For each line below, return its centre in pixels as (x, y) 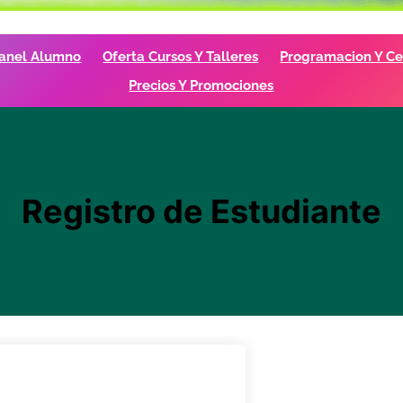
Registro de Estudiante (201, 211)
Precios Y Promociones (201, 85)
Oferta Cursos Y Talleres (181, 56)
